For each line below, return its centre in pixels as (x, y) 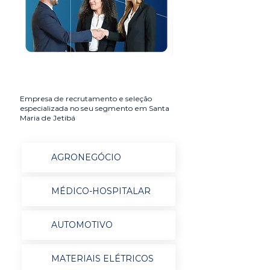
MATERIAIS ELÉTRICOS (102, 259)
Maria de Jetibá (48, 118)
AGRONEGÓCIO (86, 157)
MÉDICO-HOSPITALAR (101, 191)
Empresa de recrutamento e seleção (86, 99)
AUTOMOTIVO (82, 225)
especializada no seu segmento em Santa (95, 108)
